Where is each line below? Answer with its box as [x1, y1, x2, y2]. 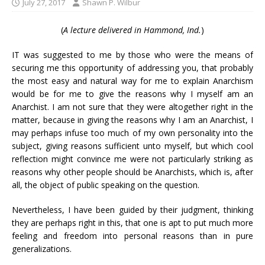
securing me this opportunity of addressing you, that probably [12, 62, 253, 73]
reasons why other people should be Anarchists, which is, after [12, 166, 253, 177]
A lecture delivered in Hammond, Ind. [63, 24, 201, 35]
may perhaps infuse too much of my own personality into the [12, 127, 253, 138]
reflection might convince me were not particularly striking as [12, 153, 253, 164]
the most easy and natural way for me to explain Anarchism [12, 75, 253, 86]
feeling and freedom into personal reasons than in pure [12, 230, 253, 241]
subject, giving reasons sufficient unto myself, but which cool [12, 140, 253, 151]
